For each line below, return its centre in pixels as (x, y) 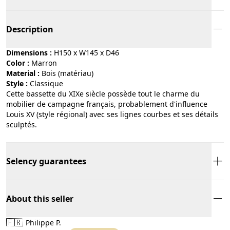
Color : (18, 63)
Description (30, 29)
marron (47, 63)
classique (49, 83)
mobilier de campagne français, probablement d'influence (107, 104)
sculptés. (22, 124)
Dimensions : (29, 52)
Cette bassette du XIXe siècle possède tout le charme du (103, 93)
